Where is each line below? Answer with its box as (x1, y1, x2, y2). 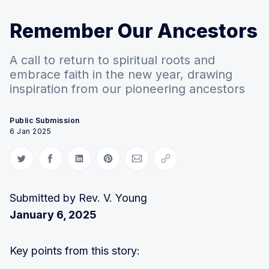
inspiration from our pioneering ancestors (10, 81, 245, 96)
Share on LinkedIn (79, 159, 147, 168)
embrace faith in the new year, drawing (10, 67, 232, 82)
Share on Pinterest (107, 159, 178, 168)
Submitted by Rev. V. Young (10, 191, 147, 204)
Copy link (165, 159, 201, 168)
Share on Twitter (21, 159, 84, 168)
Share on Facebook (50, 159, 124, 168)
